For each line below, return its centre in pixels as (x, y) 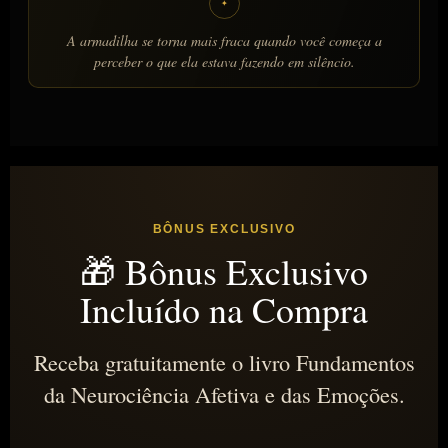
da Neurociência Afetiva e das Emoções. (224, 393)
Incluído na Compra (224, 308)
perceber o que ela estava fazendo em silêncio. (224, 61)
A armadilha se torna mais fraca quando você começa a (224, 40)
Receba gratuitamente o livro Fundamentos (224, 361)
